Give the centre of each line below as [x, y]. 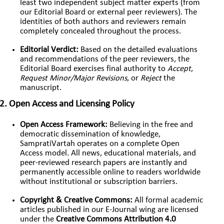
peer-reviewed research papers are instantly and [104, 163]
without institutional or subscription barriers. [99, 182]
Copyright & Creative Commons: [76, 201]
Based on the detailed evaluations [138, 50]
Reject [151, 78]
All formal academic [168, 201]
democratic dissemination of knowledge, [90, 134]
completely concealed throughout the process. [101, 31]
